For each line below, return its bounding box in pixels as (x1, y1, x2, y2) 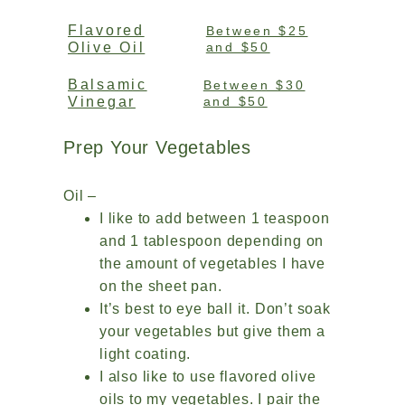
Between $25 (205, 24, 308, 38)
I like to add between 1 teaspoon (99, 211, 330, 226)
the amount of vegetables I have (99, 256, 325, 271)
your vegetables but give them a (99, 324, 325, 339)
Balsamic (68, 77, 147, 92)
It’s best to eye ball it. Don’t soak (99, 301, 331, 316)
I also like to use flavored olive (99, 369, 316, 384)
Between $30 (202, 78, 306, 92)
